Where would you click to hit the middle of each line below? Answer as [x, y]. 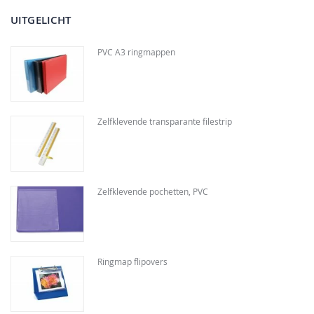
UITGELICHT [41, 20]
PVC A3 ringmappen [136, 52]
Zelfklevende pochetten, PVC [152, 192]
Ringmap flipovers [132, 261]
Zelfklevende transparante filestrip [164, 122]
